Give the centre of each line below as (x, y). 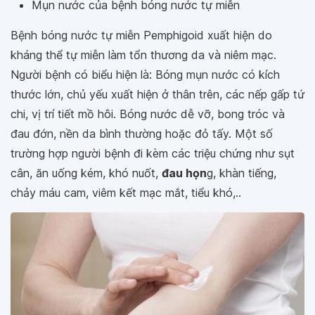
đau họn (184, 173)
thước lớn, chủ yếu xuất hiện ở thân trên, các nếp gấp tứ (157, 95)
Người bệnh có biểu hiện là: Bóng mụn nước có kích (145, 75)
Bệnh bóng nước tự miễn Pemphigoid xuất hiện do (141, 36)
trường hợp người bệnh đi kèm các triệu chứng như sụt (153, 154)
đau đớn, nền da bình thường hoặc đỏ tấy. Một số (142, 134)
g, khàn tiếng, (242, 173)
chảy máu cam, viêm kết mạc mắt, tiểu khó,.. (126, 193)
